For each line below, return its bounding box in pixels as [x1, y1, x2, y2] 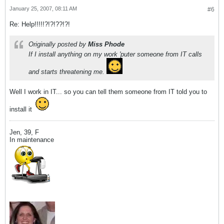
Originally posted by [28, 40, 88, 48]
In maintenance [9, 136, 54, 143]
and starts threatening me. [28, 68, 106, 75]
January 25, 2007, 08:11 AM [9, 5, 77, 11]
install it [9, 105, 34, 113]
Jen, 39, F [9, 128, 39, 136]
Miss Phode [88, 40, 124, 48]
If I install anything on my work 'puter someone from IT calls [28, 50, 202, 58]
